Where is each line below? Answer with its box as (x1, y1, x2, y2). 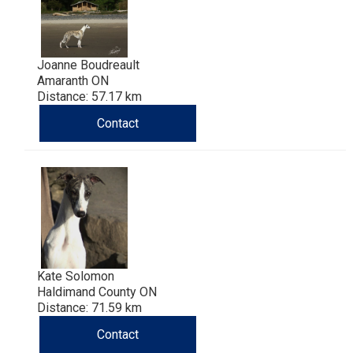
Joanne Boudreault (37, 57, 139, 72)
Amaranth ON (37, 72, 109, 88)
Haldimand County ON (37, 284, 157, 299)
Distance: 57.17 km (37, 88, 142, 104)
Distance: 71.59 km (37, 299, 142, 315)
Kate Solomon (37, 268, 114, 284)
